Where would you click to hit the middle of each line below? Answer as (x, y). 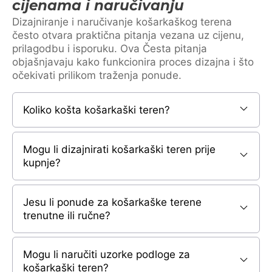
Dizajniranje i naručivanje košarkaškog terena (122, 22)
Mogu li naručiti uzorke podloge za (107, 255)
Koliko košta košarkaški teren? (97, 110)
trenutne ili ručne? (67, 215)
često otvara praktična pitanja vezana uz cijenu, (128, 35)
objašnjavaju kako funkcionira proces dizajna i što (133, 62)
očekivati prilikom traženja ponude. (97, 75)
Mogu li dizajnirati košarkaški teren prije (119, 149)
